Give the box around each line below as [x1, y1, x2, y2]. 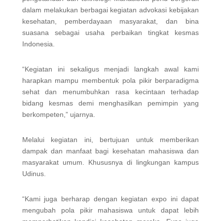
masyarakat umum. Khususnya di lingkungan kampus [22, 158, 199, 166]
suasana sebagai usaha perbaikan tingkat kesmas [22, 28, 199, 37]
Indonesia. [22, 39, 55, 48]
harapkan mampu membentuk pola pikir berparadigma [22, 76, 199, 84]
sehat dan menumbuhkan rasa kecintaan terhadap [22, 87, 199, 96]
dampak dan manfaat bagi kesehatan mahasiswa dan [22, 147, 199, 155]
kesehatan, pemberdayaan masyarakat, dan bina [22, 17, 199, 25]
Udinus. [22, 169, 46, 178]
